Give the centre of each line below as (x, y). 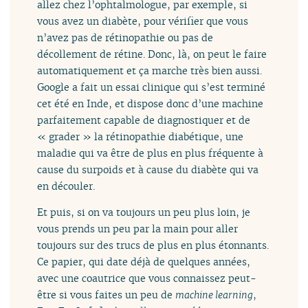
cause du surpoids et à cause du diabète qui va (148, 169)
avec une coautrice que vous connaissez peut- (147, 278)
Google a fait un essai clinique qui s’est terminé (152, 87)
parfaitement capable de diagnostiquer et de (144, 120)
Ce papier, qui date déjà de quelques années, (144, 262)
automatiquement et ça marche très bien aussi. (150, 70)
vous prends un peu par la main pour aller (138, 229)
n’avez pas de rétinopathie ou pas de (125, 37)
